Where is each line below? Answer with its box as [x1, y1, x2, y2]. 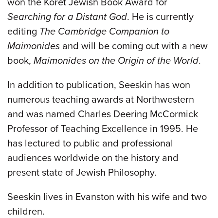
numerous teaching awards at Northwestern [7, 93, 194, 106]
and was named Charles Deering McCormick [7, 108, 198, 120]
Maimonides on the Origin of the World [34, 54, 199, 67]
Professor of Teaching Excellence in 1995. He [7, 123, 198, 135]
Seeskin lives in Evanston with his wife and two [7, 191, 207, 203]
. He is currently [127, 11, 194, 23]
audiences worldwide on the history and [7, 152, 179, 164]
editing [7, 25, 39, 37]
